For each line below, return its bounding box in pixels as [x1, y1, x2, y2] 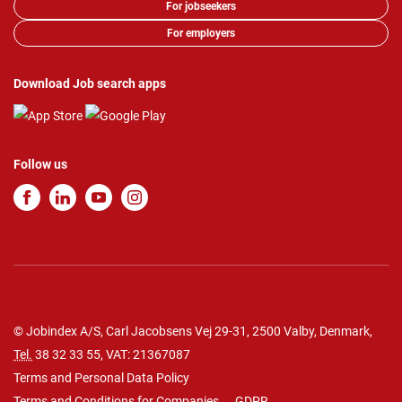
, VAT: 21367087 [100, 347, 190, 363]
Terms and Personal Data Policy [13, 371, 189, 386]
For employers [167, 27, 235, 40]
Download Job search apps [13, 76, 166, 92]
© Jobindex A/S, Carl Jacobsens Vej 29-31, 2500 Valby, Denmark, [13, 324, 372, 339]
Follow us [13, 157, 67, 172]
